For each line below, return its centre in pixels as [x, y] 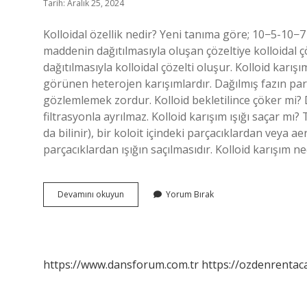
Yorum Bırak [190, 194]
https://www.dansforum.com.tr [121, 265]
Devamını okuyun [91, 194]
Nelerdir [139, 218]
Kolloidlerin [146, 194]
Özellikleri [143, 206]
